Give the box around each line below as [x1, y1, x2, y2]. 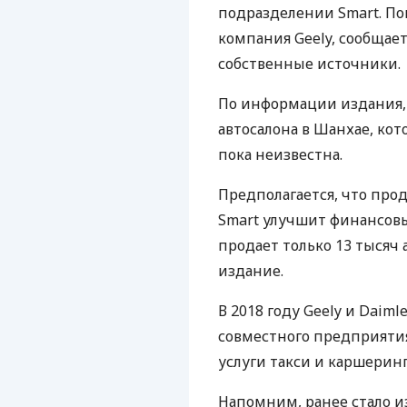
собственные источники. [218, 54, 401, 74]
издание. [218, 261, 283, 281]
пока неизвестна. [218, 144, 342, 164]
